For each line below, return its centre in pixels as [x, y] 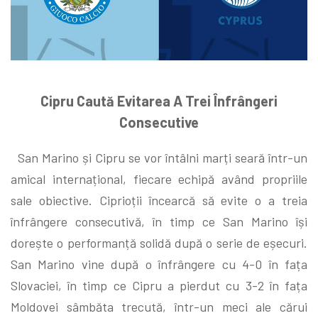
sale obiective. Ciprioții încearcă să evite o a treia [159, 200]
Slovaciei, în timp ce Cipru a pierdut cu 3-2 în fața [159, 285]
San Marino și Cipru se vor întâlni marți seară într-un [159, 157]
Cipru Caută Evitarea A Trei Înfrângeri [159, 100]
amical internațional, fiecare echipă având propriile [159, 179]
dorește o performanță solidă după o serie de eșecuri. [159, 242]
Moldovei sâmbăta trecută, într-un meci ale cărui [159, 306]
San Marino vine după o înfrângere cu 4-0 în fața [159, 264]
